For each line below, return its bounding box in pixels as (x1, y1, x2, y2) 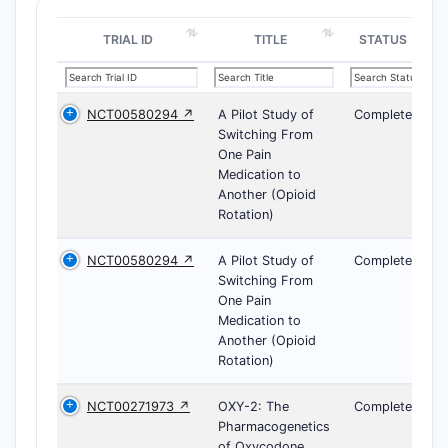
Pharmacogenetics (218, 418, 330, 434)
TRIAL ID (102, 31, 153, 47)
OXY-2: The (218, 398, 289, 414)
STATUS (359, 31, 407, 47)
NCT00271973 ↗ (87, 398, 190, 414)
